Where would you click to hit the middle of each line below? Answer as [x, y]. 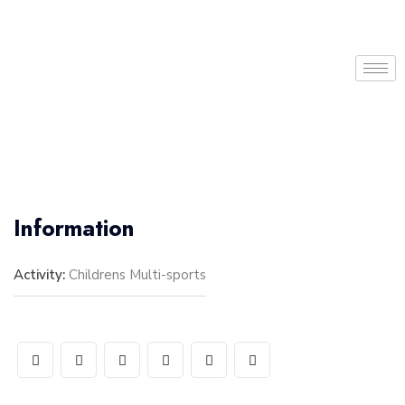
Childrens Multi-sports [137, 275]
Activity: [39, 275]
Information [74, 228]
